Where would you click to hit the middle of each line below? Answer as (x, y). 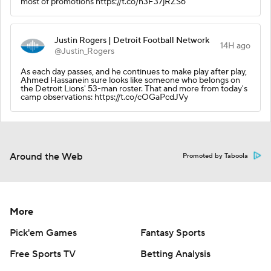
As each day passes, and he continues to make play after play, (134, 72)
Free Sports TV (43, 254)
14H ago (235, 46)
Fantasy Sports (173, 233)
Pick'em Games (43, 233)
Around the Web (46, 156)
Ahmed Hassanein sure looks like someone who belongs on (130, 80)
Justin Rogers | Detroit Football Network (132, 40)
